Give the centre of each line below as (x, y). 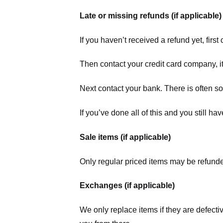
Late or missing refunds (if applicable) (151, 15)
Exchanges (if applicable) (127, 186)
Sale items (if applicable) (125, 137)
